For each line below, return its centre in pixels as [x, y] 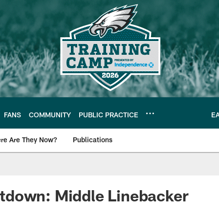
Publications [93, 140]
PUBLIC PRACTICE [109, 114]
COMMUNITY [50, 114]
